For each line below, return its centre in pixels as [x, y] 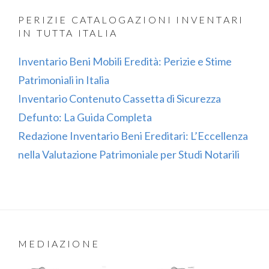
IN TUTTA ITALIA [68, 32]
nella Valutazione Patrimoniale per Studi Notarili [129, 154]
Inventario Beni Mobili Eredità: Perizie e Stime [125, 61]
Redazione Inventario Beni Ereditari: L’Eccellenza [133, 135]
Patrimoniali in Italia [64, 80]
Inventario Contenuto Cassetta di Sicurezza [119, 98]
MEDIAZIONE [59, 244]
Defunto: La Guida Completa [85, 117]
